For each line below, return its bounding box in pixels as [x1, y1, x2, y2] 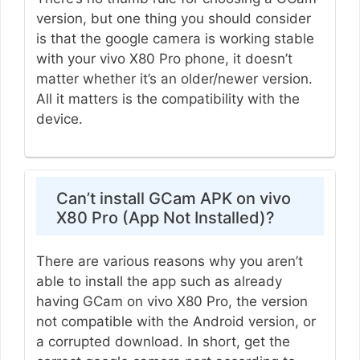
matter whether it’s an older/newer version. [35, 70, 313, 87]
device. [35, 110, 87, 127]
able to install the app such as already [35, 273, 282, 290]
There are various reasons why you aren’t [35, 253, 303, 270]
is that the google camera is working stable [35, 30, 314, 47]
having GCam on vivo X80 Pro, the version [35, 293, 308, 310]
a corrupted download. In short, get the [35, 333, 290, 350]
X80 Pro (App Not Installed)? [55, 208, 275, 228]
